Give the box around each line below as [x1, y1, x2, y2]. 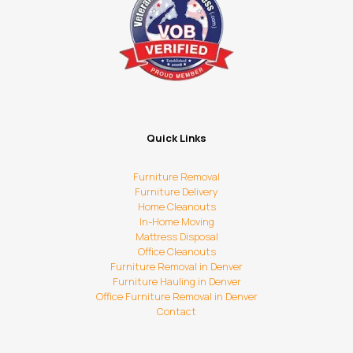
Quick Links [147, 130, 206, 145]
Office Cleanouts [137, 243, 216, 258]
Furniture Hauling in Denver [112, 273, 241, 288]
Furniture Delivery [135, 184, 218, 199]
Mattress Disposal [135, 229, 218, 243]
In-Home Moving [139, 214, 214, 229]
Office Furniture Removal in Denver [95, 288, 258, 303]
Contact [157, 303, 196, 318]
